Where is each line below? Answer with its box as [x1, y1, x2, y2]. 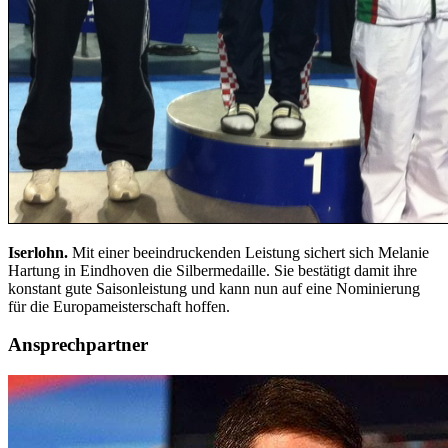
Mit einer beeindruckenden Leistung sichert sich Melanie [68, 243, 429, 261]
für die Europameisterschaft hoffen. [8, 297, 230, 315]
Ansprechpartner [8, 334, 148, 356]
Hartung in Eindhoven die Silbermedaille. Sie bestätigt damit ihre [8, 261, 417, 279]
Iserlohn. [8, 243, 68, 261]
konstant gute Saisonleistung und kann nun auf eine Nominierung [8, 279, 420, 297]
